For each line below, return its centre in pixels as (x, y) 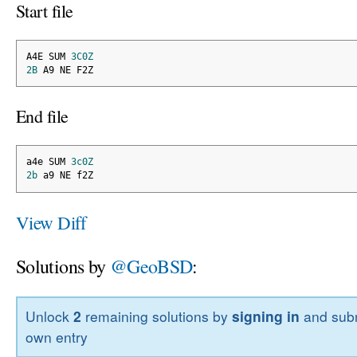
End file (42, 116)
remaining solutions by (157, 316)
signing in (266, 316)
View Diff (51, 222)
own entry (57, 337)
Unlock (50, 316)
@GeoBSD (151, 266)
